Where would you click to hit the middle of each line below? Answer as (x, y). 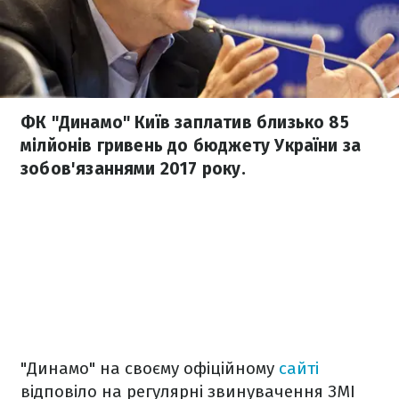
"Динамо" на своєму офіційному (150, 368)
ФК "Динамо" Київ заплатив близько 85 (185, 122)
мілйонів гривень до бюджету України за (191, 146)
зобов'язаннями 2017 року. (133, 169)
